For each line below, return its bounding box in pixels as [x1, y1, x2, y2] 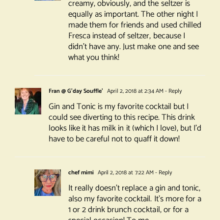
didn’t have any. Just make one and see [68, 40, 199, 54]
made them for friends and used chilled [68, 18, 201, 32]
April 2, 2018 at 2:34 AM [106, 86, 164, 96]
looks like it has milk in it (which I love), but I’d [48, 121, 202, 136]
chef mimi [68, 168, 94, 178]
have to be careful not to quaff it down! [48, 132, 180, 146]
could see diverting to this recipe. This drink [48, 110, 195, 125]
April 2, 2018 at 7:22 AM [96, 168, 154, 178]
